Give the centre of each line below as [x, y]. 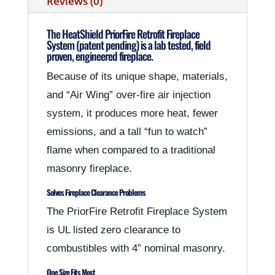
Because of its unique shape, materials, [137, 76]
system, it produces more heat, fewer [132, 113]
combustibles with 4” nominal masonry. [136, 248]
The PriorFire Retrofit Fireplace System [137, 211]
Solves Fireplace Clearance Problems [96, 192]
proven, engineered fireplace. [99, 56]
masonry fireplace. [89, 168]
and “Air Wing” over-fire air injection [128, 95]
